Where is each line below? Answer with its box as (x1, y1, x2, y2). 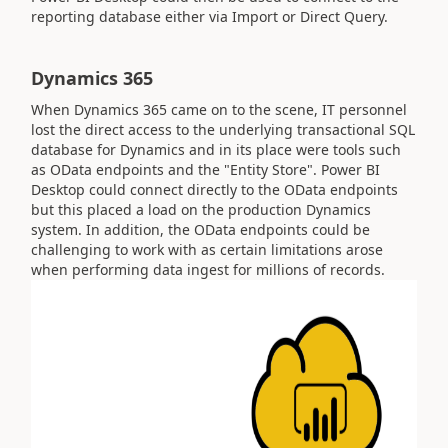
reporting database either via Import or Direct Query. (31, 6, 388, 26)
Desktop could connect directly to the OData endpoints (31, 180, 398, 199)
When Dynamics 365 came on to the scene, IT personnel (31, 100, 407, 119)
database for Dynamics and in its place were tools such (31, 140, 401, 159)
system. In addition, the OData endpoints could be (31, 220, 370, 239)
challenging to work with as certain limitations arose (31, 240, 383, 259)
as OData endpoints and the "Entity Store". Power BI (31, 160, 380, 179)
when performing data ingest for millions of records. (31, 260, 385, 279)
